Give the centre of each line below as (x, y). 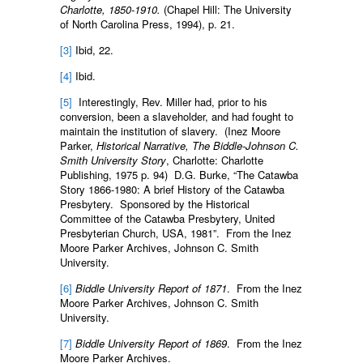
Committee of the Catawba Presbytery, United (167, 218)
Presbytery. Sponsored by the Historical (155, 203)
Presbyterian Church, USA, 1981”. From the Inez (176, 233)
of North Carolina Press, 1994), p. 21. (147, 23)
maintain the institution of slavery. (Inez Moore (170, 130)
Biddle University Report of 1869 (151, 343)
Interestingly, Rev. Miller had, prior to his (173, 101)
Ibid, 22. (93, 49)
